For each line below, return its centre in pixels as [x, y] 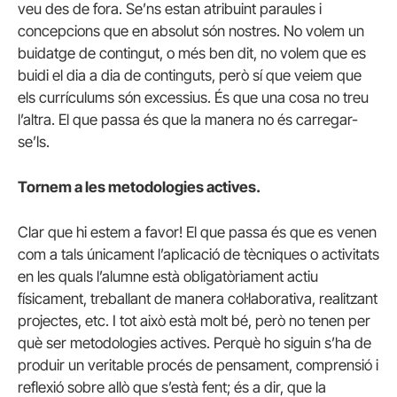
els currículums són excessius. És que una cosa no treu [193, 97]
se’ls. [34, 141]
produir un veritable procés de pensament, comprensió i [198, 366]
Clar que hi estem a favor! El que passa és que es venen [197, 233]
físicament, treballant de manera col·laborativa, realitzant [198, 299]
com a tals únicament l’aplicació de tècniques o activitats [198, 255]
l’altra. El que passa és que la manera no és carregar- [188, 119]
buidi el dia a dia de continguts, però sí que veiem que [190, 75]
